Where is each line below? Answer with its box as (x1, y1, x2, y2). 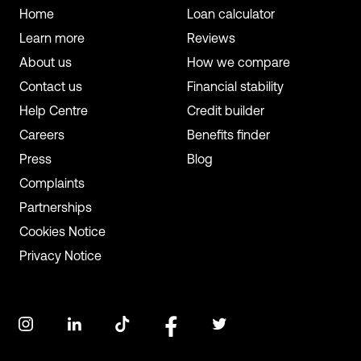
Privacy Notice (19, 251, 102, 264)
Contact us (19, 81, 82, 95)
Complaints (19, 178, 85, 192)
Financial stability (187, 81, 284, 95)
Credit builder (187, 106, 264, 119)
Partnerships (19, 202, 92, 216)
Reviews (187, 33, 235, 47)
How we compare (187, 57, 290, 71)
